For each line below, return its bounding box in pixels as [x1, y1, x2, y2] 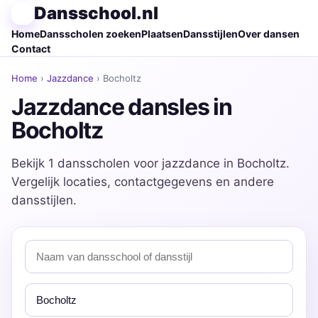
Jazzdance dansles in [11, 93, 232, 121]
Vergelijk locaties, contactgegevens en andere [11, 175, 274, 189]
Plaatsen [141, 28, 183, 40]
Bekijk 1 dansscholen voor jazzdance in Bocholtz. [11, 156, 290, 170]
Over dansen [238, 28, 300, 40]
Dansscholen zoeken [40, 28, 141, 40]
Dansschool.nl [34, 3, 158, 23]
